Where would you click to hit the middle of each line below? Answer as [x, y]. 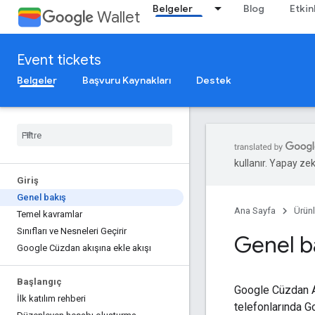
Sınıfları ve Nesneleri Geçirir [72, 231]
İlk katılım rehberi [51, 298]
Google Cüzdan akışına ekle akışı [84, 248]
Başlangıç [39, 282]
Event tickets [59, 60]
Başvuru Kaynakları [127, 80]
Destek [214, 80]
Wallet [118, 17]
